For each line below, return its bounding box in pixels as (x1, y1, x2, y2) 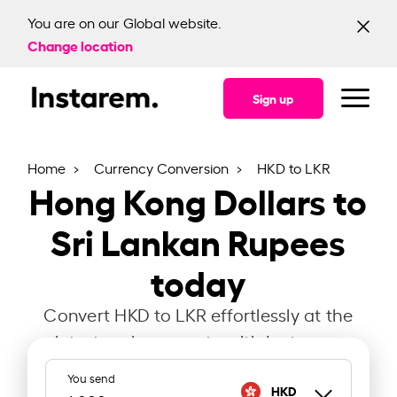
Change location (27, 35, 134, 55)
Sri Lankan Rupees (51, 215, 346, 265)
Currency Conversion (94, 158, 233, 177)
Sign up (252, 90, 294, 106)
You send (67, 370, 116, 385)
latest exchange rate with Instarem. (54, 329, 343, 353)
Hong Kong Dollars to (29, 175, 368, 224)
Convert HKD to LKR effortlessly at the (43, 302, 354, 326)
